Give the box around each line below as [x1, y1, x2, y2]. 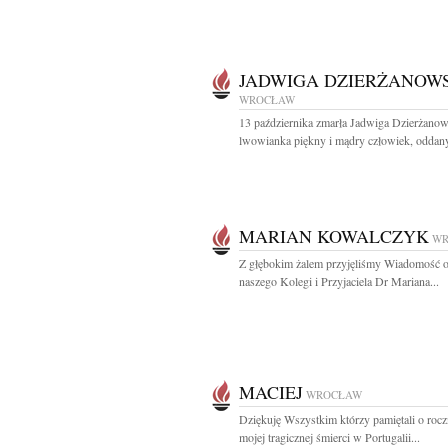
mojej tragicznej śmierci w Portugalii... [239, 429, 420, 445]
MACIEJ [239, 380, 303, 404]
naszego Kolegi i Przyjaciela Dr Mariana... [239, 273, 439, 289]
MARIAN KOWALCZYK [239, 224, 429, 248]
